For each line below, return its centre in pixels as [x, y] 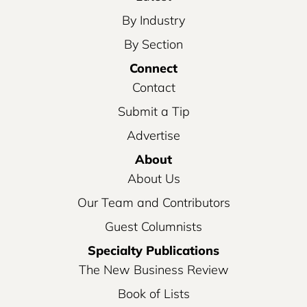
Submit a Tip [153, 111]
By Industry [153, 20]
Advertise [153, 135]
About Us [153, 178]
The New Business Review [153, 269]
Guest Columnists [153, 226]
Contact [153, 87]
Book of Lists [153, 293]
